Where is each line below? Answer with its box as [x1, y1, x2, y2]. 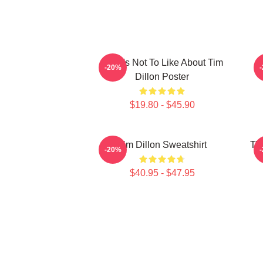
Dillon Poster [135, 72, 189, 82]
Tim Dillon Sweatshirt [117, 140, 207, 150]
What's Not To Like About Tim [101, 58, 223, 68]
